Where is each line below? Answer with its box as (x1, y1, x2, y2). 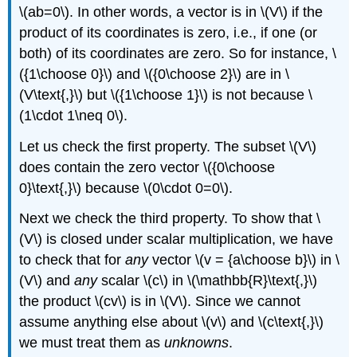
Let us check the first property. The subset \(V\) (19, 138, 317, 155)
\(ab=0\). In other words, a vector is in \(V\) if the (19, 3, 324, 20)
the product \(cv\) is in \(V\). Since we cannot (19, 293, 301, 310)
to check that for (19, 252, 126, 269)
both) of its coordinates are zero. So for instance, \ (19, 45, 337, 61)
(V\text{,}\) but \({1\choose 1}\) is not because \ (19, 86, 313, 103)
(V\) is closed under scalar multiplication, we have (19, 231, 334, 248)
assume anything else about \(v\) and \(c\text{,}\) (19, 314, 324, 331)
